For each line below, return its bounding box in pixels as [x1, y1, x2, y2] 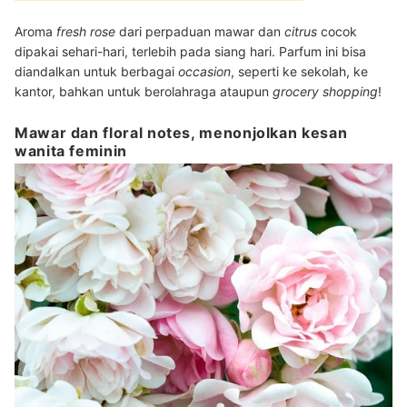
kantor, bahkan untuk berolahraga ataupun [15, 84, 273, 100]
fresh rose [56, 24, 115, 40]
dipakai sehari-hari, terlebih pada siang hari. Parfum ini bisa [15, 44, 366, 60]
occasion [178, 64, 231, 80]
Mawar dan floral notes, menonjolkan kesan [15, 124, 348, 143]
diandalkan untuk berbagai [15, 64, 178, 80]
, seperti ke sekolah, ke [231, 64, 368, 80]
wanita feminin [15, 142, 127, 161]
